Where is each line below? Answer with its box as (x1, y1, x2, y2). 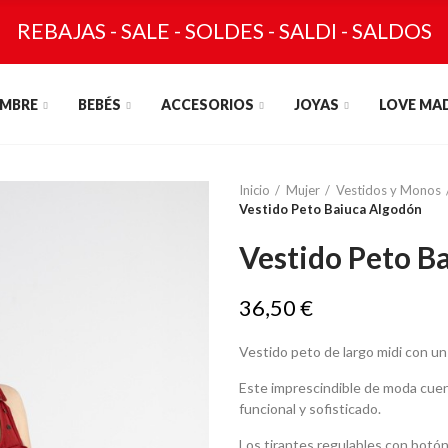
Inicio (239, 182, 270, 198)
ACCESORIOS (161, 95, 255, 113)
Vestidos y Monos (336, 182, 441, 198)
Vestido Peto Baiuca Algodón (239, 201, 422, 217)
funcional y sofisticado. (239, 400, 381, 417)
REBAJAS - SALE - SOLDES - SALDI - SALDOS (16, 18, 432, 43)
